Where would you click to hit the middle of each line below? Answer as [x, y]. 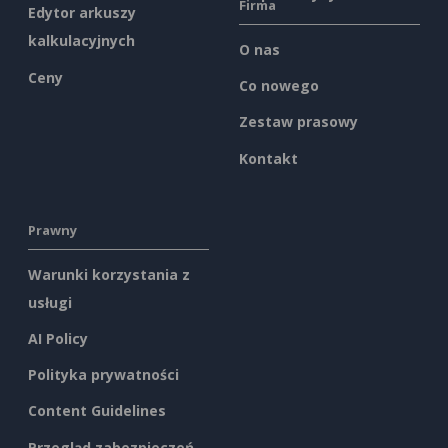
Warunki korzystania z [109, 274]
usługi [50, 302]
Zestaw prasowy [298, 122]
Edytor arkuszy [82, 13]
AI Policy [58, 338]
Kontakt [268, 158]
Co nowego [279, 86]
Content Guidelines [97, 411]
